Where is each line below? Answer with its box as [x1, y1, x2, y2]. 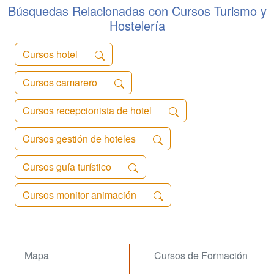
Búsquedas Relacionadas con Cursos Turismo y [7, 2, 267, 20]
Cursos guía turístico [23, 160, 114, 174]
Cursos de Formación [154, 248, 248, 262]
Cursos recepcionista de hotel [23, 103, 154, 117]
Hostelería [109, 17, 165, 34]
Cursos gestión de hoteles [23, 131, 138, 146]
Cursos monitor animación [23, 188, 139, 202]
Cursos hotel [23, 47, 80, 61]
